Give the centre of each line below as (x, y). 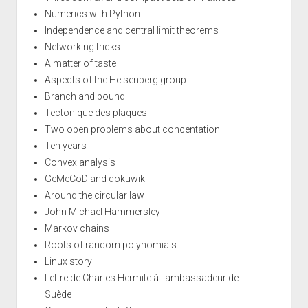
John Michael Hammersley (102, 211)
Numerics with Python (92, 13)
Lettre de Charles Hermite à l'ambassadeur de (141, 277)
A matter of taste (80, 63)
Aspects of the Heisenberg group (115, 79)
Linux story (68, 261)
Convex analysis (80, 162)
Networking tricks (82, 46)
